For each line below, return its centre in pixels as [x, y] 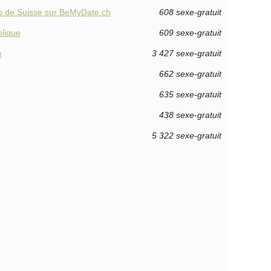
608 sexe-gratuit [190, 12]
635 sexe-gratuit [190, 94]
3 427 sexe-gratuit [187, 53]
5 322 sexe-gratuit [187, 135]
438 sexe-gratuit [190, 115]
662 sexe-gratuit [190, 74]
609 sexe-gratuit [190, 33]
